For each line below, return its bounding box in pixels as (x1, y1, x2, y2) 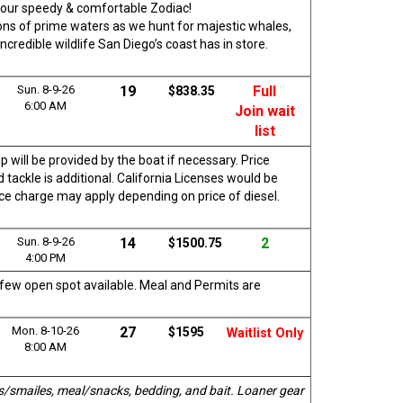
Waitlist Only (226, 325, 303, 341)
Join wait (234, 102, 295, 120)
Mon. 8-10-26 (12, 323, 80, 337)
